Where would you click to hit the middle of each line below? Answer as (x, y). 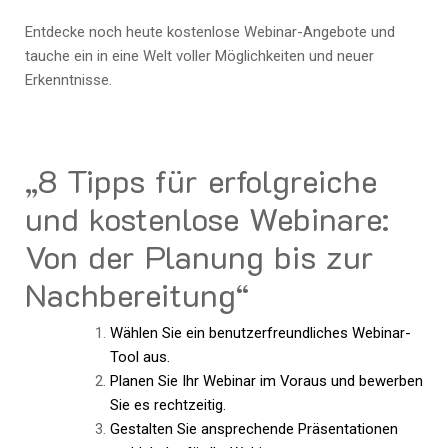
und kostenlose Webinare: (207, 217)
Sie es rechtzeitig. (167, 404)
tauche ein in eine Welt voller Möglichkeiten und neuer (199, 56)
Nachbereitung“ (137, 293)
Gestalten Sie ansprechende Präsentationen (253, 428)
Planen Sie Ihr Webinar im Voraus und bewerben (266, 380)
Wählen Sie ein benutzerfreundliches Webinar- (260, 332)
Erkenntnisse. (68, 80)
